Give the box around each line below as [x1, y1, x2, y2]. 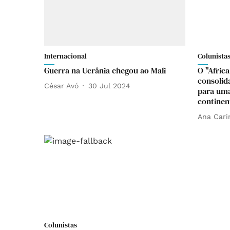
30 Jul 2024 [88, 81, 130, 90]
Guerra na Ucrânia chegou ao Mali [44, 65, 166, 76]
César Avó [44, 81, 79, 90]
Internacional [44, 51, 87, 61]
